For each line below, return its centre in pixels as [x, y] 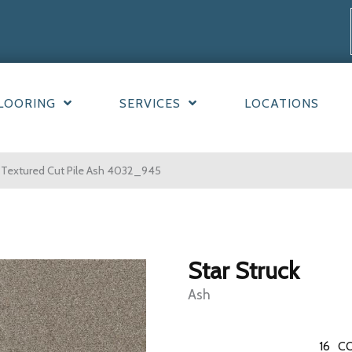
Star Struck [244, 271]
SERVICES [150, 104]
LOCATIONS [281, 104]
